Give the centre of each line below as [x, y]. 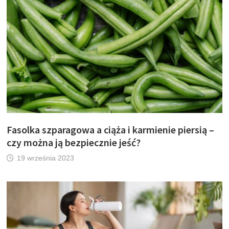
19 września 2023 [46, 158]
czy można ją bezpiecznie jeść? [74, 143]
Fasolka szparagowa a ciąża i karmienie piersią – [111, 130]
